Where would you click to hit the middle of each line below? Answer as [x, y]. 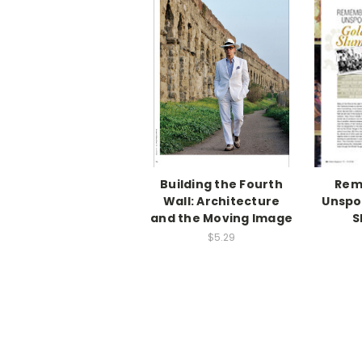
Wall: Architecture [221, 202]
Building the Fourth [221, 185]
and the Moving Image [221, 219]
